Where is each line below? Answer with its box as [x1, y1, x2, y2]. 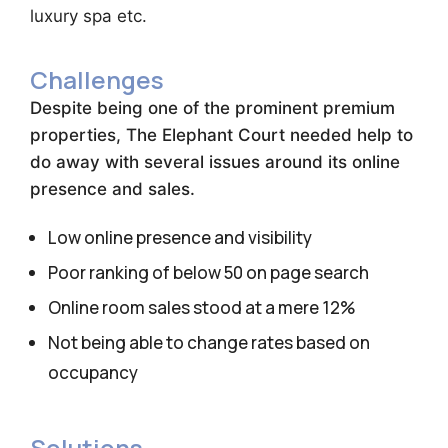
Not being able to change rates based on [48, 331, 370, 354]
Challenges [30, 63, 164, 96]
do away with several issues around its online [30, 152, 400, 172]
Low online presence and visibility [48, 226, 312, 249]
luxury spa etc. [30, 6, 147, 26]
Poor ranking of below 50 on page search [48, 261, 369, 284]
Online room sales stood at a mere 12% [48, 296, 356, 319]
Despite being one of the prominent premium [30, 98, 395, 118]
